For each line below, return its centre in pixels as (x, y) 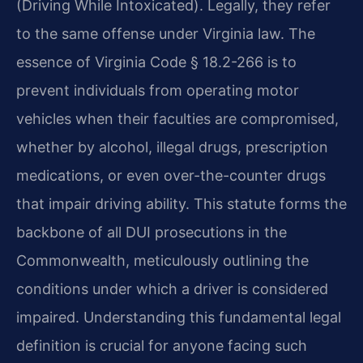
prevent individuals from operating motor (158, 91)
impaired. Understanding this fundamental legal (179, 318)
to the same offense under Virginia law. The (166, 34)
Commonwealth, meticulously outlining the (162, 261)
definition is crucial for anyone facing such (162, 346)
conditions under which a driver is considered (172, 289)
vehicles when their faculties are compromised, (177, 119)
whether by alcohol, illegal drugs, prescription (172, 147)
